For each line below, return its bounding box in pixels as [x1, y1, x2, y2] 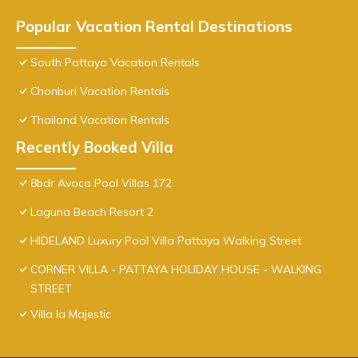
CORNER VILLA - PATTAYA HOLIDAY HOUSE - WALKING [30, 262, 321, 277]
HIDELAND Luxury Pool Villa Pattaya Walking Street [30, 233, 301, 249]
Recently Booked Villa [16, 137, 173, 157]
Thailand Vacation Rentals [30, 113, 169, 128]
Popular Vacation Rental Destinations [16, 17, 292, 37]
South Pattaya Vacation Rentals [30, 55, 200, 70]
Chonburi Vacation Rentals [30, 84, 169, 99]
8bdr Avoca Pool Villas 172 [30, 176, 172, 191]
